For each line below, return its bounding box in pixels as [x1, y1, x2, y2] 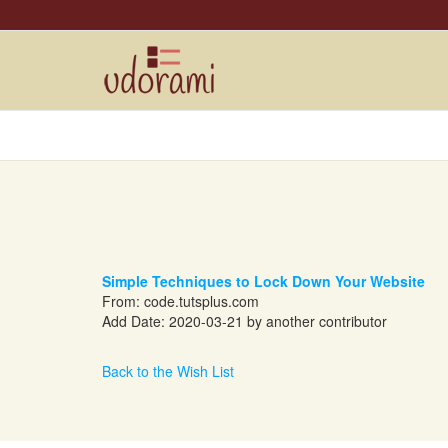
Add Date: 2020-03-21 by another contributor [102, 311, 387, 331]
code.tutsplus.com [144, 291, 259, 311]
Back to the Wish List [102, 361, 234, 381]
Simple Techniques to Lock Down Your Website [102, 271, 425, 291]
